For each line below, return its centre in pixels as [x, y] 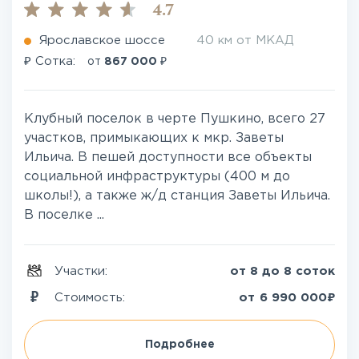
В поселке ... [64, 215]
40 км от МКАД [245, 40]
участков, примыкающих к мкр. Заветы [154, 138]
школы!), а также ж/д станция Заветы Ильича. [177, 196]
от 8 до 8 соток [282, 271]
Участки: [83, 271]
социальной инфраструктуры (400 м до [157, 177]
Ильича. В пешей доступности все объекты [168, 157]
